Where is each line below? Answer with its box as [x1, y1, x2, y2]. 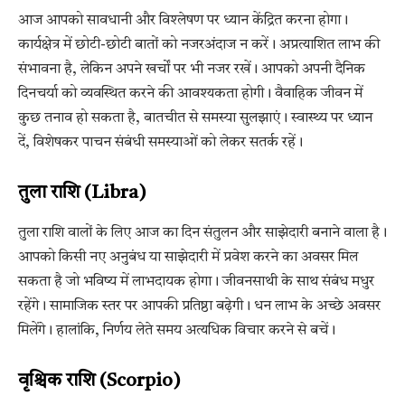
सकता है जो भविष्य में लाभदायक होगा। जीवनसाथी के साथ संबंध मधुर [18, 274, 374, 289]
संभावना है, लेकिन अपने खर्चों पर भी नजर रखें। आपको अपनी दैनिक [18, 61, 365, 77]
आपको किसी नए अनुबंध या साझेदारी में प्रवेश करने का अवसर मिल [18, 250, 358, 265]
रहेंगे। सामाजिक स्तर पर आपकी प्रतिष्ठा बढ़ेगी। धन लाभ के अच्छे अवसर [18, 298, 381, 314]
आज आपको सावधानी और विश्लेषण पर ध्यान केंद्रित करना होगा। [18, 13, 348, 28]
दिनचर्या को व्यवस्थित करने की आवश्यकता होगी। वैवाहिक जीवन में [18, 86, 363, 101]
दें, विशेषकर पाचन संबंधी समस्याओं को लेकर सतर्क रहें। [18, 135, 303, 150]
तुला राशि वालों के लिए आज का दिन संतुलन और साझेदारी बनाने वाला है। [18, 225, 387, 240]
